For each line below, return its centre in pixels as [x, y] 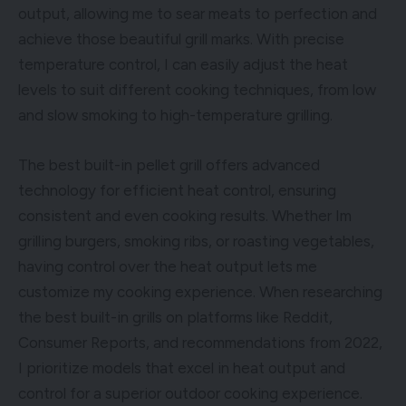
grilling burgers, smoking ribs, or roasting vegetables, [196, 241]
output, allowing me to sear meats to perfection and [198, 13]
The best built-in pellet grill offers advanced [169, 164]
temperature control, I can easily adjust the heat [183, 64]
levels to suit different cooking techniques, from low [197, 89]
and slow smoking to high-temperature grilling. [175, 115]
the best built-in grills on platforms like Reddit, [175, 317]
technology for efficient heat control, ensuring [177, 190]
